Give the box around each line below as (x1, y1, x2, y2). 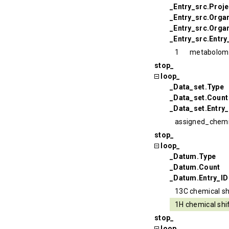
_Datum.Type (170, 152, 216, 161)
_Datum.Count (170, 163, 220, 171)
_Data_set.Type (170, 82, 224, 91)
